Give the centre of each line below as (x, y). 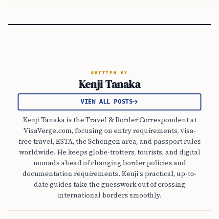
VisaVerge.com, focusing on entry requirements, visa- (109, 131)
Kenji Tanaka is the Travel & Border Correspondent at (109, 120)
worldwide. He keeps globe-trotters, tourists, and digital (109, 152)
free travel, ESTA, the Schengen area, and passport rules (109, 141)
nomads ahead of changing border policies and (109, 163)
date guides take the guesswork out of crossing (109, 184)
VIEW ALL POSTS (107, 102)
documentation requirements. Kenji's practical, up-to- (109, 174)
